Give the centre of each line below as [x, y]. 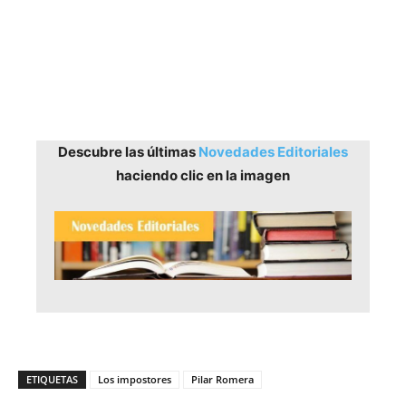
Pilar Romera [222, 380]
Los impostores [135, 380]
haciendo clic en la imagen [203, 175]
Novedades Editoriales [273, 151]
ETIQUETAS [52, 380]
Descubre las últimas [128, 151]
